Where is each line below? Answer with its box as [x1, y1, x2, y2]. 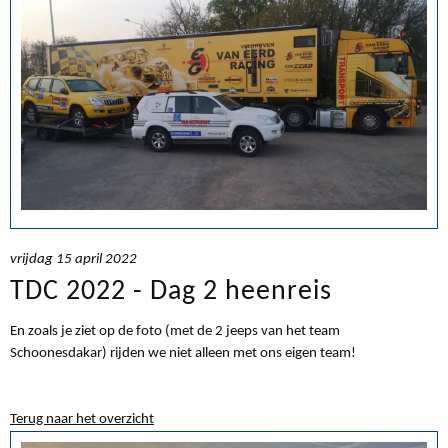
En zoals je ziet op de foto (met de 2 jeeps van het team [10, 324, 340, 340]
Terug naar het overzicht [10, 412, 154, 428]
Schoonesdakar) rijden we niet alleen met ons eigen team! [10, 346, 359, 362]
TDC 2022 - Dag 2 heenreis [10, 278, 332, 307]
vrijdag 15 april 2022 [10, 252, 137, 268]
